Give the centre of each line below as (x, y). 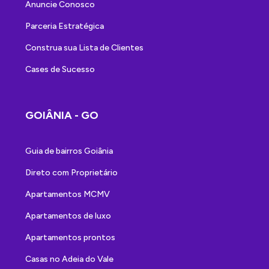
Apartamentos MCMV (68, 195)
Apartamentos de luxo (68, 216)
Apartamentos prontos (70, 238)
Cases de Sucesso (60, 70)
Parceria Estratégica (65, 26)
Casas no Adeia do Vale (69, 259)
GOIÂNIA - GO (62, 116)
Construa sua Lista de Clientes (84, 48)
